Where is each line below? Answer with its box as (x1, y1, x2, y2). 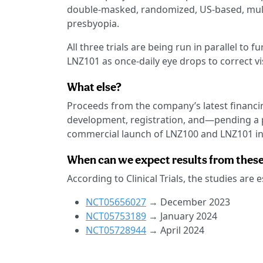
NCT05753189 (86, 210, 146, 223)
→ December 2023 (146, 195, 230, 209)
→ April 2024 (146, 224, 204, 237)
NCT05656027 (86, 195, 146, 209)
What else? (67, 80, 122, 95)
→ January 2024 (146, 210, 217, 223)
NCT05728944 (86, 224, 146, 237)
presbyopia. (67, 17, 119, 31)
